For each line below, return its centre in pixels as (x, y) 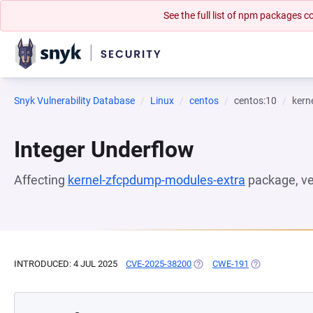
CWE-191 (231, 264)
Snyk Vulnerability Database (74, 101)
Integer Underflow (104, 150)
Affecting (41, 180)
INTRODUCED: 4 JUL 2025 (66, 264)
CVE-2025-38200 (159, 264)
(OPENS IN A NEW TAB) (239, 264)
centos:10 (255, 101)
